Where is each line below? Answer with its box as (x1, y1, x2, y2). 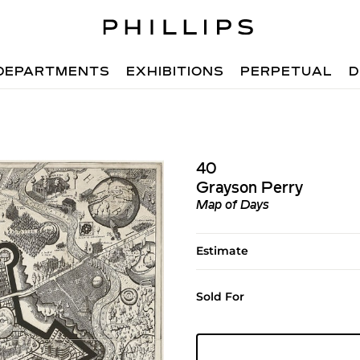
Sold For (195, 289, 244, 304)
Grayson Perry (195, 181, 303, 197)
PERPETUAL (240, 66, 333, 79)
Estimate (195, 243, 248, 258)
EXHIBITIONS (126, 66, 225, 79)
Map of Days (195, 199, 269, 212)
